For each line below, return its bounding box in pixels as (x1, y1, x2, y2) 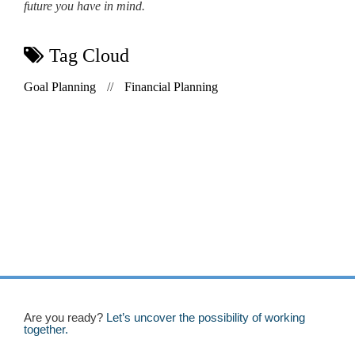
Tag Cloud (49, 44, 129, 66)
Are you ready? (24, 310, 106, 324)
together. (24, 322, 68, 336)
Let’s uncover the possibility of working (106, 310, 305, 324)
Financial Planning (124, 79, 218, 94)
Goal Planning (24, 79, 96, 94)
